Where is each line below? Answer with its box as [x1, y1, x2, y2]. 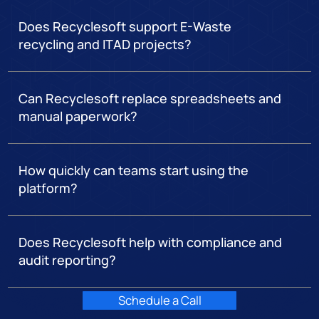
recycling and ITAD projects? [19, 36, 192, 53]
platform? [19, 179, 78, 197]
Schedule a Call [117, 291, 202, 308]
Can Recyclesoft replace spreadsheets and [19, 90, 282, 108]
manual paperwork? [19, 108, 138, 125]
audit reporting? [19, 251, 117, 269]
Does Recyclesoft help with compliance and [19, 234, 283, 251]
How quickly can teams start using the [19, 162, 249, 179]
